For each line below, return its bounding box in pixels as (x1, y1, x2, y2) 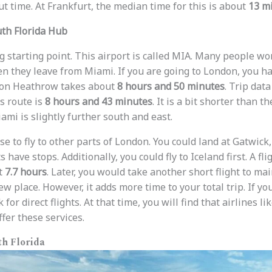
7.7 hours (4, 165, 47, 178)
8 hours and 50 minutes (117, 79, 225, 93)
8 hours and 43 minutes (44, 94, 152, 108)
